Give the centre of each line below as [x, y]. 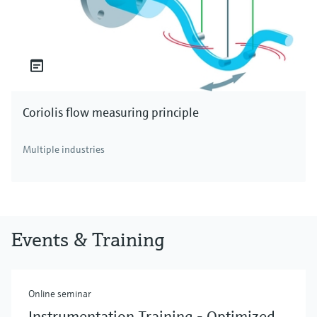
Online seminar [60, 294]
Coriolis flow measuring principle [111, 113]
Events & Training [88, 240]
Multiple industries [64, 150]
